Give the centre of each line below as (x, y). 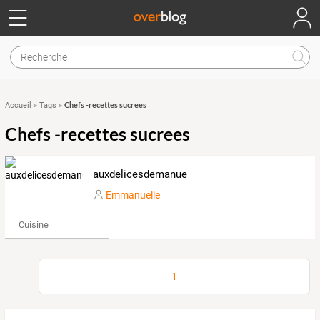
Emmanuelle (132, 195)
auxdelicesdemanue (140, 174)
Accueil (18, 105)
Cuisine (33, 224)
